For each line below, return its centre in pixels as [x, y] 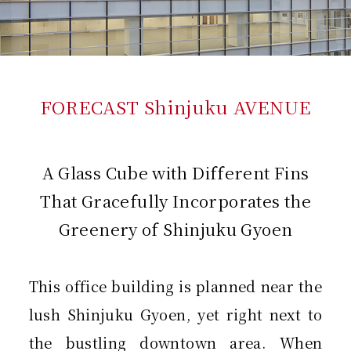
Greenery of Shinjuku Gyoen [175, 229]
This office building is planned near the [175, 286]
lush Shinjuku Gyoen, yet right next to [175, 315]
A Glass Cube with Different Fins [175, 173]
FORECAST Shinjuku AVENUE [175, 107]
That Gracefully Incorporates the [175, 201]
